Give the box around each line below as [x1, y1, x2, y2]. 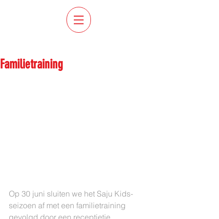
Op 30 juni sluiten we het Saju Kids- [9, 189, 133, 198]
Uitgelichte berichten [10, 40, 77, 51]
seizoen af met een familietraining [9, 200, 128, 210]
